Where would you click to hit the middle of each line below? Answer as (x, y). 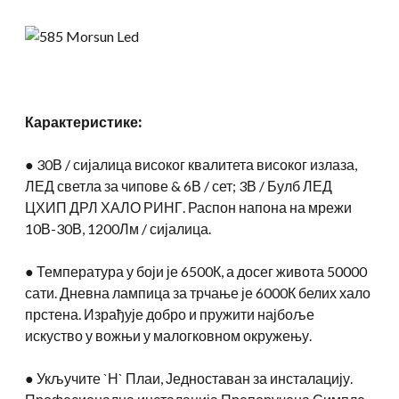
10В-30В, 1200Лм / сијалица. (118, 228)
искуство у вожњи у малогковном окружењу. (168, 335)
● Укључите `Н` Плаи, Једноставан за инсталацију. (189, 378)
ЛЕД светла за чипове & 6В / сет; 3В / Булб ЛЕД (179, 185)
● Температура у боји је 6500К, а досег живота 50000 (196, 271)
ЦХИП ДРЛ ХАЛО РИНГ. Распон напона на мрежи (188, 207)
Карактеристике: (83, 121)
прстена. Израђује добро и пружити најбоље (170, 313)
